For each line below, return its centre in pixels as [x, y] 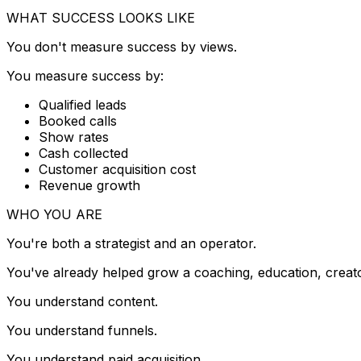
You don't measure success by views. [122, 46]
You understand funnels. [82, 330]
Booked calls [78, 120]
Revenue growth [89, 185]
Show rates [74, 137]
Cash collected [83, 153]
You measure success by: [85, 75]
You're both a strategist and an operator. [131, 243]
